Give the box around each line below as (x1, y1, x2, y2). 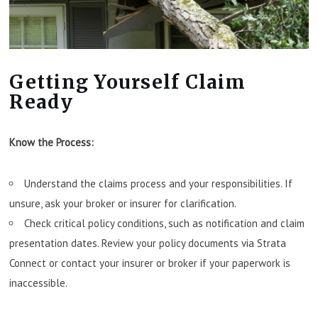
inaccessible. (9, 275, 68, 290)
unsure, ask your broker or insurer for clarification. (9, 196, 237, 210)
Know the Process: (9, 135, 94, 149)
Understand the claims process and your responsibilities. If (24, 176, 293, 190)
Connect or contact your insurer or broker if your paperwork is (9, 256, 291, 270)
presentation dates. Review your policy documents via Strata (9, 236, 287, 250)
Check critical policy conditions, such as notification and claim (24, 216, 305, 230)
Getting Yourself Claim (9, 70, 246, 94)
